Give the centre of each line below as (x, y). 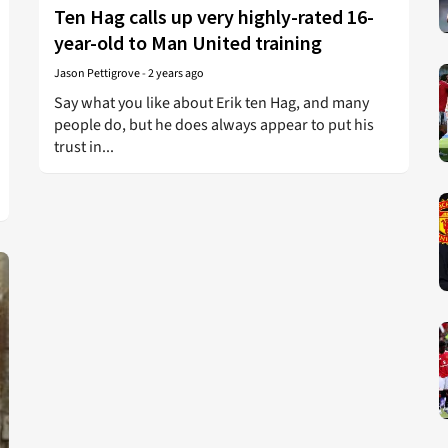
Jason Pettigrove (97, 73)
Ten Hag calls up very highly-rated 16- (214, 16)
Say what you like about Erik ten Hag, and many (211, 103)
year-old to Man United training (188, 42)
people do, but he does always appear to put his (214, 125)
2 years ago (176, 73)
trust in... (84, 147)
